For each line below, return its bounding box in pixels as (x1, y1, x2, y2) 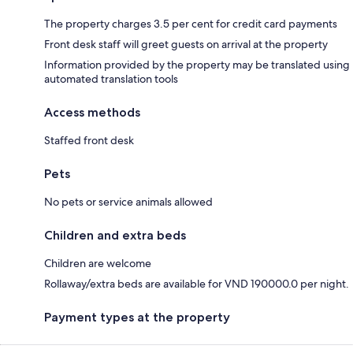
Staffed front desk (44, 132, 134, 147)
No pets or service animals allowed (44, 194, 213, 209)
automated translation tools (44, 71, 178, 86)
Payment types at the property (44, 309, 230, 325)
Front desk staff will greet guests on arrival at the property (44, 36, 328, 51)
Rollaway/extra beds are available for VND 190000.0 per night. (44, 276, 349, 291)
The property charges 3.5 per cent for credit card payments (44, 16, 337, 31)
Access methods (44, 104, 140, 120)
